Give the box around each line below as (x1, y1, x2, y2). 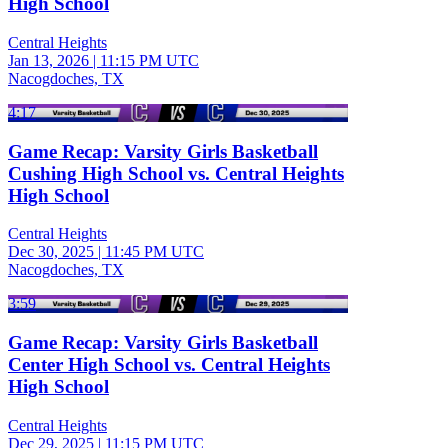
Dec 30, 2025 (8, 243, 94, 261)
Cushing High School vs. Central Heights (8, 162, 344, 184)
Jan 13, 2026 (8, 51, 89, 69)
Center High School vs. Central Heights (8, 354, 330, 375)
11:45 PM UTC (105, 243, 204, 261)
